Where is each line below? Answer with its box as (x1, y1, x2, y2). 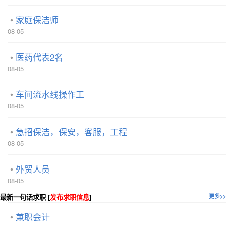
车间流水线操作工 (16, 88, 84, 100)
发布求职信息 (50, 192, 89, 202)
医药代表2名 (16, 50, 63, 63)
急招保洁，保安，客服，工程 (16, 125, 127, 138)
